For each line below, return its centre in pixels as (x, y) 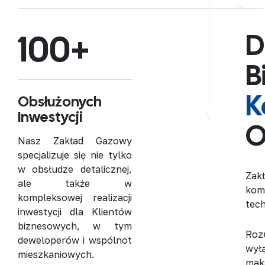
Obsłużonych (60, 102)
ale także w (75, 184)
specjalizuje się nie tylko (75, 155)
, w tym (104, 226)
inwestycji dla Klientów (75, 212)
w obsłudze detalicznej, (75, 169)
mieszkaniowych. (56, 255)
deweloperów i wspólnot (75, 240)
